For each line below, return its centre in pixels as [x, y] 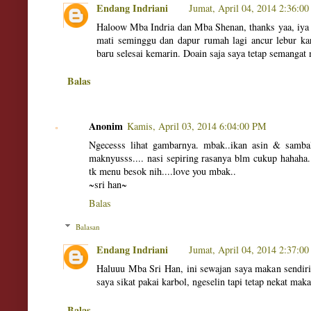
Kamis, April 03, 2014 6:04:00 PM [197, 126]
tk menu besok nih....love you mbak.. [162, 171]
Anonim [106, 126]
